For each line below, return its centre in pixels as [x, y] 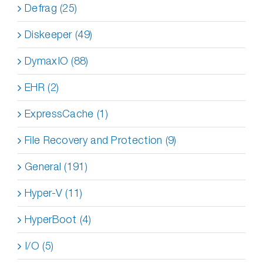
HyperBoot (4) [58, 219]
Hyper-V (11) [54, 193]
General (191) [56, 166]
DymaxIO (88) [57, 61]
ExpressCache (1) [66, 114]
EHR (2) [42, 87]
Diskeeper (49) [59, 34]
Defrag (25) [51, 8]
